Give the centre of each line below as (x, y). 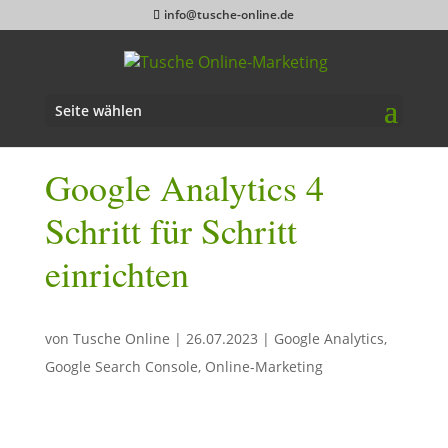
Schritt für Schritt (170, 229)
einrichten (116, 272)
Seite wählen (98, 111)
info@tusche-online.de (229, 14)
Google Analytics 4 (184, 186)
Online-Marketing (263, 366)
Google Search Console (121, 366)
